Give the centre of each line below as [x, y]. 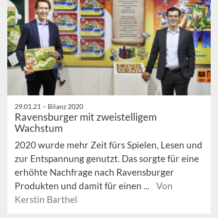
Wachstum [39, 127]
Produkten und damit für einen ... [83, 185]
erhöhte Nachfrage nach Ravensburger [94, 172]
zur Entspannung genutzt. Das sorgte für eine [107, 158]
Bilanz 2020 [65, 106]
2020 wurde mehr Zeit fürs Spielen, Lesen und [109, 145]
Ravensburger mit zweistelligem [86, 116]
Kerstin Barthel [46, 199]
